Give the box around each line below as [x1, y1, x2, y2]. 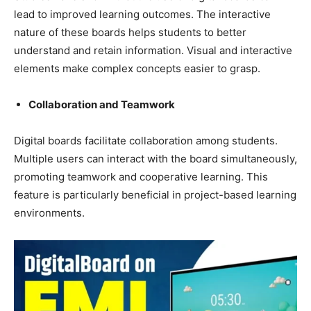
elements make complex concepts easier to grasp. [14, 61, 260, 75]
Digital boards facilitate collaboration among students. [14, 133, 278, 147]
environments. [14, 205, 85, 219]
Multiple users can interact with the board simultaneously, [14, 151, 297, 165]
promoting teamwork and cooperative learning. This [14, 169, 268, 183]
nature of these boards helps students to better [14, 25, 246, 39]
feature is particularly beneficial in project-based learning [14, 187, 296, 201]
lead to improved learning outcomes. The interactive [14, 7, 271, 21]
